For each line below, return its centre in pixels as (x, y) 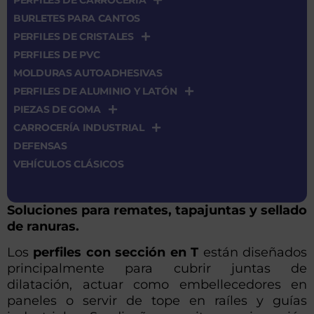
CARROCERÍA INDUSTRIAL (79, 128)
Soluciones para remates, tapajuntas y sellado (157, 211)
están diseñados (253, 253)
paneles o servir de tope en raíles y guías (157, 301)
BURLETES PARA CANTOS (77, 19)
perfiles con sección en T (116, 253)
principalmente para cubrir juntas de (157, 269)
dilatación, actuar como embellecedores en (157, 285)
